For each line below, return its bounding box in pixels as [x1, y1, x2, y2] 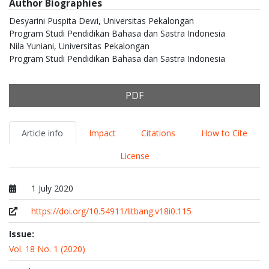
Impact [88, 127, 116, 139]
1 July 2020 [31, 183, 74, 195]
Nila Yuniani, [9, 40, 59, 52]
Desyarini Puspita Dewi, [9, 15, 103, 27]
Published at [8, 195, 56, 207]
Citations [141, 127, 176, 139]
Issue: [9, 228, 34, 240]
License [119, 150, 150, 162]
